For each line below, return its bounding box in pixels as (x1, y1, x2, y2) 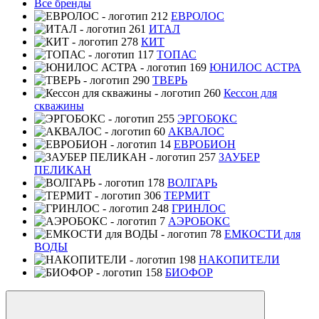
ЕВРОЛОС (171, 9, 224, 22)
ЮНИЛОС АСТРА (209, 61, 301, 73)
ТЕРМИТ (164, 189, 210, 202)
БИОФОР (165, 266, 213, 278)
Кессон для (224, 86, 277, 99)
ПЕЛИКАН (34, 163, 91, 176)
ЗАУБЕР (219, 150, 260, 163)
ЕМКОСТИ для (224, 227, 300, 240)
